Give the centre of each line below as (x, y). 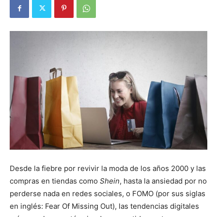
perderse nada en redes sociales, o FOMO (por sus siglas (108, 194)
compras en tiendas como (55, 181)
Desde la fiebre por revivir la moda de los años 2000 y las (108, 169)
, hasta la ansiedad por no (163, 181)
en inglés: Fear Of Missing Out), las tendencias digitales (104, 206)
